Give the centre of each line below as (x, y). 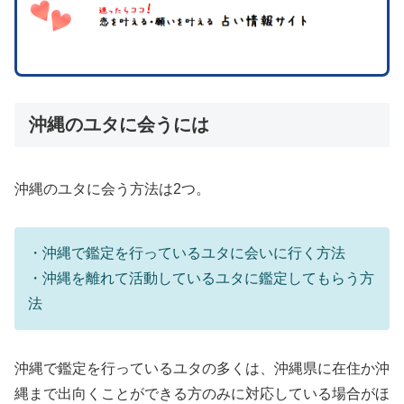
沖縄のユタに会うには (119, 125)
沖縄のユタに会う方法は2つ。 (112, 188)
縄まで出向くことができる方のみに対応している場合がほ (202, 394)
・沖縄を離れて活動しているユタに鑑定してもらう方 (201, 279)
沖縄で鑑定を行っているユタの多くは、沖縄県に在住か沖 (202, 369)
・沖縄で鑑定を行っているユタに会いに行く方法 (187, 253)
